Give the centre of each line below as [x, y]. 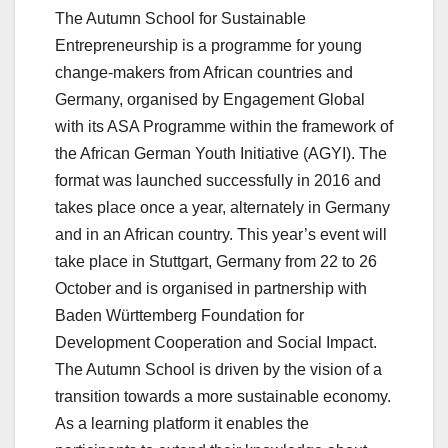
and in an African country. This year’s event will [221, 234]
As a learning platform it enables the [182, 423]
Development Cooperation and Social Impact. [216, 342]
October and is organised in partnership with [211, 288]
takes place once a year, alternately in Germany [222, 207]
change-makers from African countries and [204, 72]
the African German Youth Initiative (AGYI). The [221, 153]
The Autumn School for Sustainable [180, 18]
